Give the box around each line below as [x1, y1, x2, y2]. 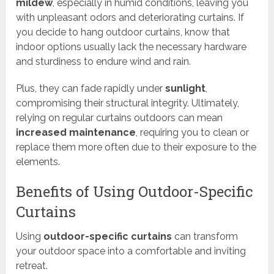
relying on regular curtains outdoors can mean [16, 112, 223, 124]
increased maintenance [16, 127, 136, 139]
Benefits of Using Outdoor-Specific [16, 182, 253, 202]
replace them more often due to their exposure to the [16, 141, 257, 154]
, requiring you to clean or [136, 127, 250, 139]
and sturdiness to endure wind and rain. [16, 56, 191, 68]
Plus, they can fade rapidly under [16, 83, 166, 95]
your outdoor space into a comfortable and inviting [16, 245, 246, 257]
